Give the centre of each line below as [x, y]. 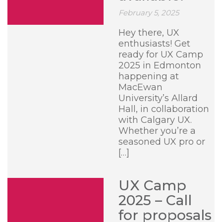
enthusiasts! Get [154, 44]
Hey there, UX [149, 33]
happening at [149, 76]
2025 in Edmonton [160, 65]
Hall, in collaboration [164, 109]
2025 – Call [155, 200]
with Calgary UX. [155, 120]
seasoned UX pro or [162, 142]
